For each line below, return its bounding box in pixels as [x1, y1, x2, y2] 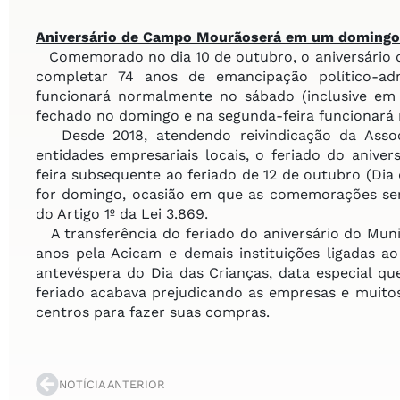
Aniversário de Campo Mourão [36, 28, 251, 46]
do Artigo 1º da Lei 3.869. [36, 204, 208, 222]
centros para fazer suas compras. [36, 303, 270, 321]
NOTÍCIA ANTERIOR [59, 377, 165, 391]
